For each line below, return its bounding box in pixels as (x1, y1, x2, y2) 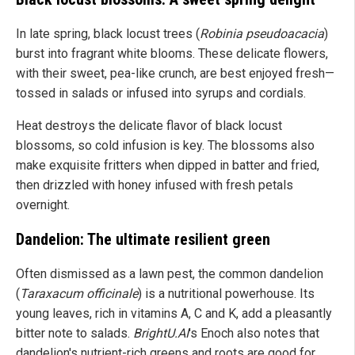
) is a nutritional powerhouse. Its (138, 286, 315, 302)
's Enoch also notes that (189, 326, 319, 342)
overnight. (16, 197, 70, 213)
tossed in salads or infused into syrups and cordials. (16, 86, 306, 101)
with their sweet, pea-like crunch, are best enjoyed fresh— (16, 66, 334, 82)
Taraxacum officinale (20, 286, 138, 302)
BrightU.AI (133, 326, 189, 342)
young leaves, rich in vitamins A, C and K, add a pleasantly (16, 306, 332, 322)
